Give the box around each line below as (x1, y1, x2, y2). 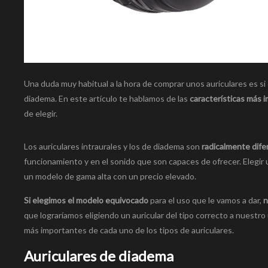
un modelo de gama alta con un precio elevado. (24, 171, 196, 182)
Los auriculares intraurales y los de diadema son (24, 141, 202, 152)
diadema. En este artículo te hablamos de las (24, 93, 190, 104)
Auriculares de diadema (24, 247, 173, 265)
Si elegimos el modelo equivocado (24, 195, 150, 206)
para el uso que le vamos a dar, (150, 195, 263, 206)
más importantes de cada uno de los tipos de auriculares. (24, 225, 234, 236)
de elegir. (24, 108, 57, 119)
